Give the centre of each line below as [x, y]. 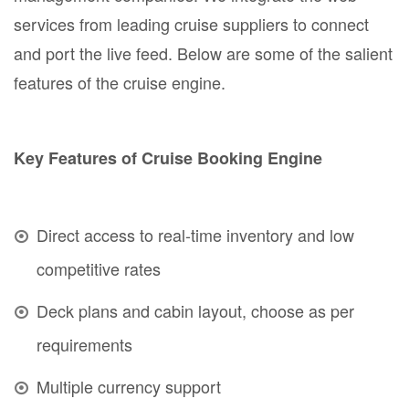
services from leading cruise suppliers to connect [191, 24]
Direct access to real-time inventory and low [195, 235]
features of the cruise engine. [120, 83]
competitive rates [99, 269]
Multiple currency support [129, 387]
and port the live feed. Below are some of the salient [203, 53]
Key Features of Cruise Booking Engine [168, 158]
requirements [84, 345]
